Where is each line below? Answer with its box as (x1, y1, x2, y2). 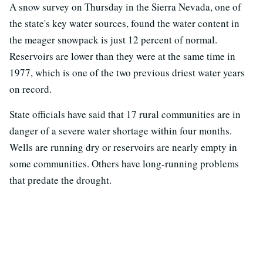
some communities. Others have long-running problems (9, 156, 239, 170)
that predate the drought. (9, 173, 112, 187)
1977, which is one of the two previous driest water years (9, 65, 245, 79)
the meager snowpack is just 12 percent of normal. (9, 32, 217, 46)
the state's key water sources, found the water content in (9, 16, 240, 30)
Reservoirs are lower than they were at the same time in (9, 49, 235, 63)
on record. (9, 82, 52, 96)
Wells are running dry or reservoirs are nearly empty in (9, 140, 237, 154)
